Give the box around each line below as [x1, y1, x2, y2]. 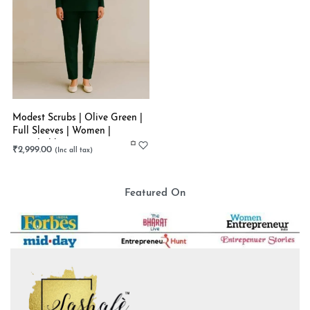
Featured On [124, 188, 186, 199]
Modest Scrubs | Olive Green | [12, 113, 143, 124]
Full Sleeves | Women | [12, 126, 111, 137]
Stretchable [12, 139, 62, 150]
